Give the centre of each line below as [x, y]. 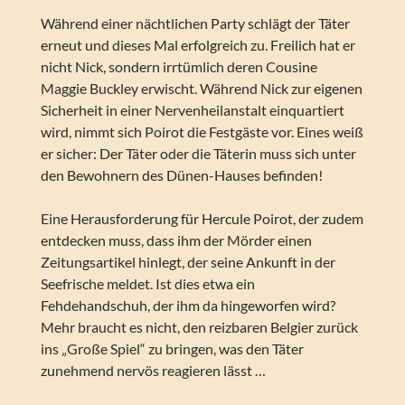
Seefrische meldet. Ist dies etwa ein [147, 284]
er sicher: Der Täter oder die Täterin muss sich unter [198, 154]
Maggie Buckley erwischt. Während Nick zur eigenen [201, 89]
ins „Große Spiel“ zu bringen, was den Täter [172, 349]
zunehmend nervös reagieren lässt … [153, 371]
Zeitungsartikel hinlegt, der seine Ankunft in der [188, 262]
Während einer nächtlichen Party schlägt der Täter [195, 24]
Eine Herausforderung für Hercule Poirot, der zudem [202, 219]
